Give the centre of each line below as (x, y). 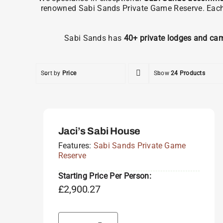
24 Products (188, 73)
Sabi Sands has (94, 38)
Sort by (51, 73)
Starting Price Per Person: (105, 176)
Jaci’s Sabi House (99, 131)
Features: (76, 145)
